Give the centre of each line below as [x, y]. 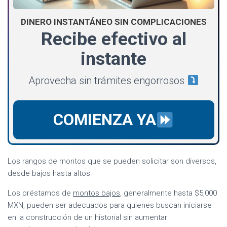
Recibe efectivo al [113, 39]
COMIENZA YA [104, 120]
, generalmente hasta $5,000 [168, 193]
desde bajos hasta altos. [50, 173]
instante [113, 59]
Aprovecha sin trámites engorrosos [108, 81]
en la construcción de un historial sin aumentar [87, 217]
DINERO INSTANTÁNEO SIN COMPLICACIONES [113, 22]
